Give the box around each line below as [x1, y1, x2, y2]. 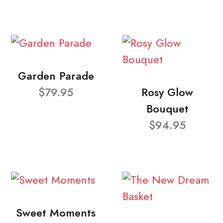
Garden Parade [17, 68, 94, 84]
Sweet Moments [16, 205, 96, 221]
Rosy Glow [141, 84, 193, 100]
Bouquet [146, 101, 189, 116]
